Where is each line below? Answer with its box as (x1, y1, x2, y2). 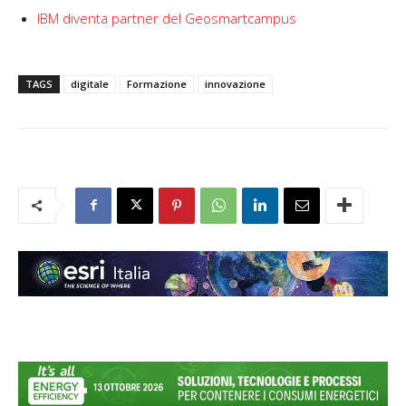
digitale (71, 76, 109, 91)
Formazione (127, 76, 187, 91)
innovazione (205, 76, 266, 91)
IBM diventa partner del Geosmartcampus (37, 8, 296, 27)
